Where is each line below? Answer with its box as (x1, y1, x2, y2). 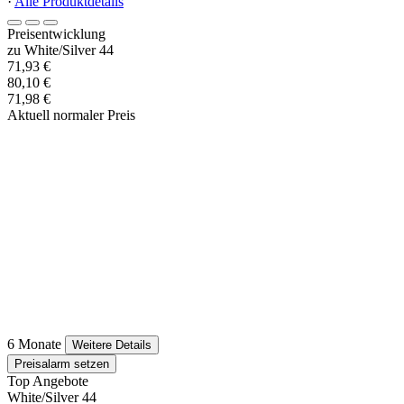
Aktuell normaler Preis (7, 107, 135, 124)
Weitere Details (72, 338, 151, 353)
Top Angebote (7, 373, 88, 390)
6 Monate (7, 336, 61, 353)
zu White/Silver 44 (7, 42, 114, 59)
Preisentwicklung (7, 26, 106, 42)
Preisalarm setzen (14, 357, 109, 372)
